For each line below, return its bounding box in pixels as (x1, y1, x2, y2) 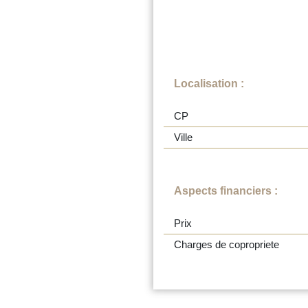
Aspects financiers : (173, 185, 278, 197)
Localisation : (173, 78, 244, 89)
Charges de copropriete (173, 239, 279, 250)
